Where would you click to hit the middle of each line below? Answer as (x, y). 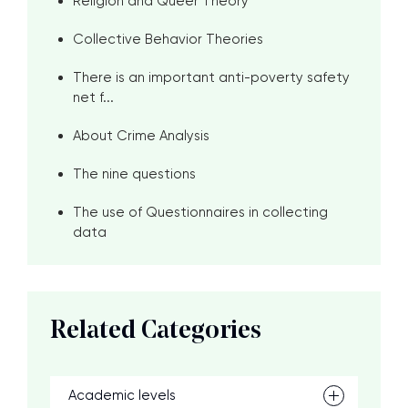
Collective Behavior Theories (168, 39)
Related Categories (156, 331)
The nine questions (134, 174)
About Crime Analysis (141, 136)
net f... (93, 97)
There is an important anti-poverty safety (211, 77)
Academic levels (122, 395)
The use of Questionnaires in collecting (200, 212)
